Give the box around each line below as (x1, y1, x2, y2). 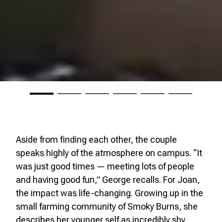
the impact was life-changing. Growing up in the (16, 188, 203, 199)
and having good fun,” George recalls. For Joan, (16, 174, 200, 185)
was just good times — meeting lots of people (16, 161, 194, 172)
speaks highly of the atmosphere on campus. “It (16, 148, 202, 159)
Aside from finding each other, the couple (16, 134, 177, 145)
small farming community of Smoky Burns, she (16, 201, 198, 212)
